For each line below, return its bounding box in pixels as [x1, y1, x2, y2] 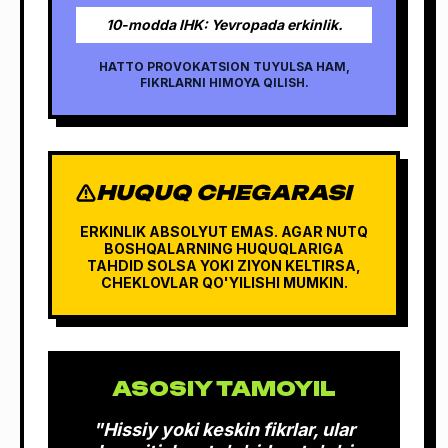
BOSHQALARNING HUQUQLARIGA [104, 239, 344, 257]
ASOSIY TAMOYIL [112, 375, 336, 401]
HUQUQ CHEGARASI [96, 179, 352, 205]
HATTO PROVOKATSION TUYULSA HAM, [98, 58, 350, 74]
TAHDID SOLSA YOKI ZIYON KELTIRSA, [87, 256, 361, 274]
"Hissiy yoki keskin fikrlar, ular [93, 418, 355, 440]
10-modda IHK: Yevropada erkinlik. [105, 15, 343, 33]
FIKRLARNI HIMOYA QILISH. [139, 74, 309, 90]
